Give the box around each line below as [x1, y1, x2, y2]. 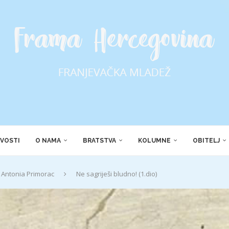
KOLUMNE [138, 137, 171, 144]
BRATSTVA [82, 137, 116, 144]
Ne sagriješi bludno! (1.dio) [76, 169, 157, 178]
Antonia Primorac [1, 169, 54, 178]
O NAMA [35, 137, 61, 144]
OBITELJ [192, 137, 220, 144]
